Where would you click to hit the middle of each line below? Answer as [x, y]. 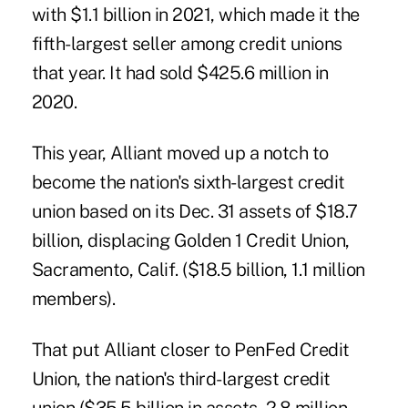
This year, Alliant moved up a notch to [180, 153]
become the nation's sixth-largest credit [188, 183]
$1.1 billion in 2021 [141, 15]
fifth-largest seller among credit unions [187, 44]
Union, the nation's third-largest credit [181, 379]
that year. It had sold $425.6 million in [180, 73]
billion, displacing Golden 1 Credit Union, [190, 241]
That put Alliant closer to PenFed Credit [190, 350]
